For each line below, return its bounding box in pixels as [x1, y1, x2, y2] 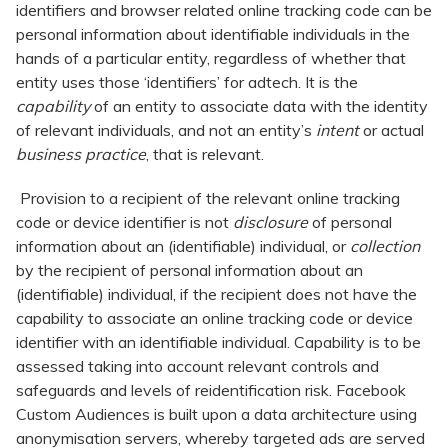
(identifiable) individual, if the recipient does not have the [16, 284, 417, 305]
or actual [359, 120, 424, 141]
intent [316, 120, 359, 141]
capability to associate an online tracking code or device [16, 308, 413, 329]
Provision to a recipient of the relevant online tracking [16, 188, 400, 209]
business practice [16, 144, 146, 165]
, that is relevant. [146, 144, 264, 165]
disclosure [233, 212, 312, 233]
